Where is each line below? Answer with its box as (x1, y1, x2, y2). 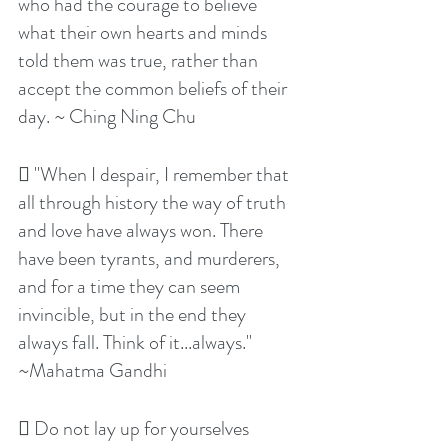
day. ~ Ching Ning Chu (18, 102, 196, 132)
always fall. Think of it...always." (18, 328, 256, 358)
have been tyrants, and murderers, (18, 244, 284, 274)
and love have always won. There (18, 216, 267, 246)
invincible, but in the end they (18, 300, 250, 330)
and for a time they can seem (18, 272, 244, 302)
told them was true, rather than (18, 46, 262, 76)
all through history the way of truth (18, 188, 290, 218)
